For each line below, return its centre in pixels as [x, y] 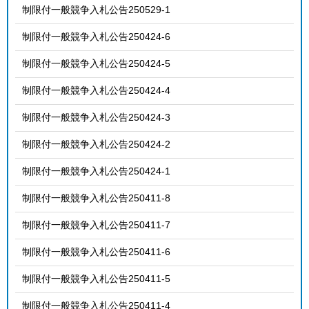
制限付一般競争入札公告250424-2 [96, 144]
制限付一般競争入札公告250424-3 [96, 117]
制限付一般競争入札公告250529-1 [96, 9]
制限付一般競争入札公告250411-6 [96, 251]
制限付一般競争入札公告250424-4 [96, 90]
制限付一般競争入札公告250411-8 [96, 198]
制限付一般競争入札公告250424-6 [96, 36]
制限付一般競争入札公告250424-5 [96, 63]
